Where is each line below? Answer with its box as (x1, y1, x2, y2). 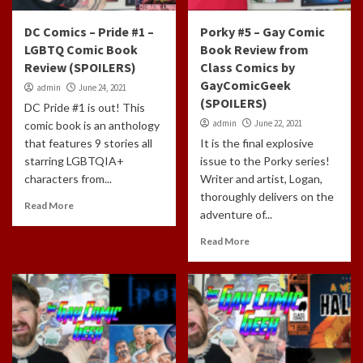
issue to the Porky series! (199, 153, 330, 168)
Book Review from (199, 41, 309, 58)
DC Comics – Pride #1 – (24, 23, 154, 40)
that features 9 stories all (24, 135, 152, 150)
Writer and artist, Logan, (199, 171, 322, 186)
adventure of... (199, 207, 272, 221)
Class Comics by (199, 58, 295, 75)
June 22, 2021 (254, 117, 302, 129)
